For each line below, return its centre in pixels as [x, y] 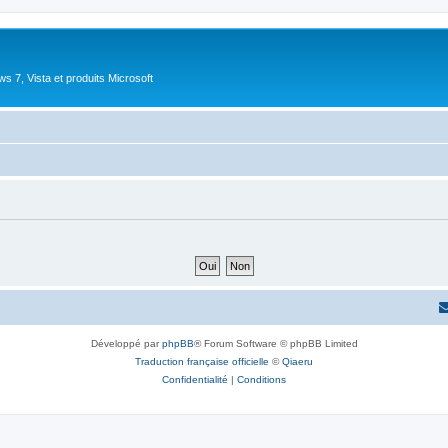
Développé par [126, 343]
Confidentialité [195, 379]
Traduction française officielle [202, 361]
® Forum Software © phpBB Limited [275, 343]
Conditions [261, 379]
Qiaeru [297, 361]
